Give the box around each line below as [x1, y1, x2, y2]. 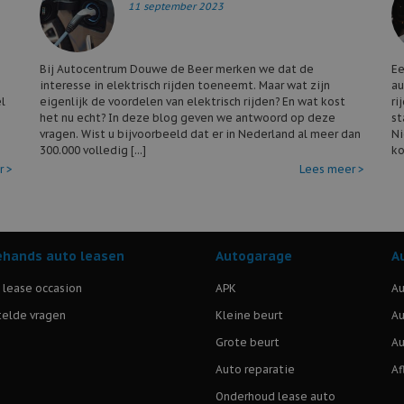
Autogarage [216, 247, 292, 264]
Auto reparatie [216, 362, 295, 376]
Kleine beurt [216, 308, 283, 322]
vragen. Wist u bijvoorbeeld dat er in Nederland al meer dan [40, 126, 361, 141]
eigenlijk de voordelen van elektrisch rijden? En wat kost [40, 94, 345, 108]
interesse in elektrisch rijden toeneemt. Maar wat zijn [40, 78, 330, 92]
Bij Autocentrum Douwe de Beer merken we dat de [40, 61, 314, 76]
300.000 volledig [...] [40, 142, 146, 157]
